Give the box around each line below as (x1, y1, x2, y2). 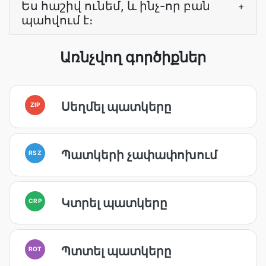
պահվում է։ (21, 13, 93, 27)
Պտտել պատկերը (61, 243, 172, 258)
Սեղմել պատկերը (61, 99, 172, 114)
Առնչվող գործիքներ (60, 49, 206, 66)
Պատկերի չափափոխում (61, 147, 217, 162)
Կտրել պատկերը (61, 195, 167, 210)
